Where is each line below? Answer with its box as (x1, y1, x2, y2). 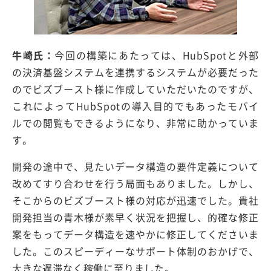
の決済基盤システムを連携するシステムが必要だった (12, 65, 259, 80)
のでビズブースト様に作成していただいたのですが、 (12, 82, 259, 97)
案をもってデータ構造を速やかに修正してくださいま (12, 227, 259, 242)
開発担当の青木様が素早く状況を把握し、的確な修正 (12, 210, 259, 225)
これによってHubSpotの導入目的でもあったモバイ (12, 99, 259, 114)
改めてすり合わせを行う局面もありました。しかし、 (12, 176, 259, 191)
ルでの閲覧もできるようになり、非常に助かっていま (12, 116, 259, 131)
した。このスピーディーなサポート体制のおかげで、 (12, 244, 259, 259)
